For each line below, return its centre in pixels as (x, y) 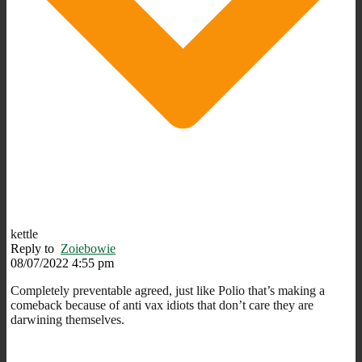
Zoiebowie (88, 248)
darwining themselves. (67, 319)
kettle (24, 234)
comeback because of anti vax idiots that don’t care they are (162, 305)
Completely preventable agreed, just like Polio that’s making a (168, 290)
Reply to (36, 248)
